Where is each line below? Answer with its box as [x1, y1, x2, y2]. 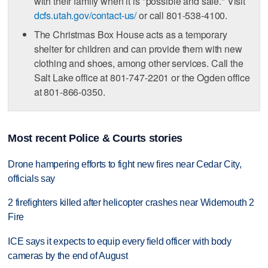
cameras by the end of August [8, 251, 128, 261]
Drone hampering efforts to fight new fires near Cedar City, [8, 159, 242, 169]
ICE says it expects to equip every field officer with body [8, 236, 232, 247]
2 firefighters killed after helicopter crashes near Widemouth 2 [8, 197, 255, 208]
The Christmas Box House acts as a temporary [33, 28, 227, 41]
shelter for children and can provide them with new [33, 42, 242, 56]
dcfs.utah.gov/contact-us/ [33, 8, 137, 22]
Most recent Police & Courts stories [8, 132, 183, 144]
